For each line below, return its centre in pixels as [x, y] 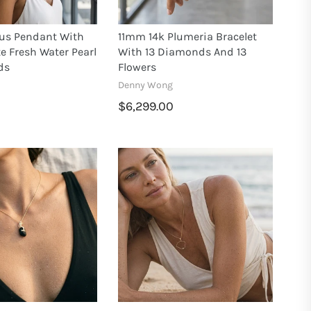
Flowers [137, 67]
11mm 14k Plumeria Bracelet [188, 37]
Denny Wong [146, 85]
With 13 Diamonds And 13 [183, 52]
